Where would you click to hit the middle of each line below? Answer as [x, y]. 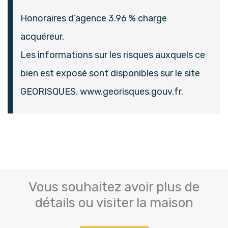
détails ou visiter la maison [114, 203]
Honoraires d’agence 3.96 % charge [94, 19]
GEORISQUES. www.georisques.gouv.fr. [102, 92]
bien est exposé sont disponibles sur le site [110, 74]
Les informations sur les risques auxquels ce [113, 55]
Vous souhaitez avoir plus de [114, 187]
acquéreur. [42, 37]
